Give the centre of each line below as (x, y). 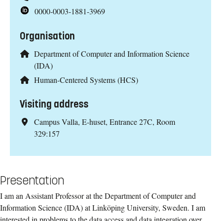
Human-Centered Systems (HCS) (86, 79)
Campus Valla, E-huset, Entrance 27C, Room (104, 122)
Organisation (47, 36)
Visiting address (54, 105)
